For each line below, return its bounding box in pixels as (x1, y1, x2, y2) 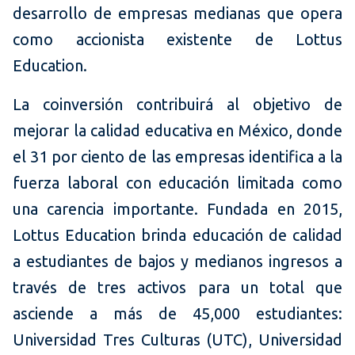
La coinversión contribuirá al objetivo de (13, 95, 342, 114)
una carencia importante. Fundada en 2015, (13, 200, 342, 219)
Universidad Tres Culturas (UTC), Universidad (13, 330, 342, 349)
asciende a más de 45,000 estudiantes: (13, 304, 342, 323)
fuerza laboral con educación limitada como (13, 174, 342, 193)
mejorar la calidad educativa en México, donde (13, 121, 342, 140)
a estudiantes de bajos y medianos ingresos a (13, 252, 342, 271)
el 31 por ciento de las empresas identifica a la (13, 147, 342, 166)
